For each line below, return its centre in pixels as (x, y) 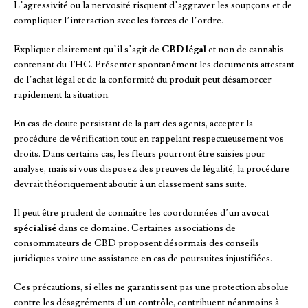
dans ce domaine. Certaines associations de (146, 229)
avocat (255, 213)
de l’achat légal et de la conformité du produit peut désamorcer (143, 80)
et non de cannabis (245, 50)
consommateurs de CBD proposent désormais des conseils (136, 244)
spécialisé (35, 229)
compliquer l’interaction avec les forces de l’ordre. (119, 21)
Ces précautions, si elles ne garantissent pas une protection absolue (151, 288)
